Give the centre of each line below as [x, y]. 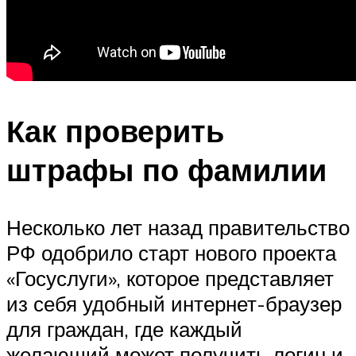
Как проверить [115, 130]
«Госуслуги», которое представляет [170, 278]
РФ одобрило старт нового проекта [171, 252]
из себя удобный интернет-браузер [174, 303]
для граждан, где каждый [124, 329]
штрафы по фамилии [166, 169]
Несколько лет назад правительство [178, 227]
